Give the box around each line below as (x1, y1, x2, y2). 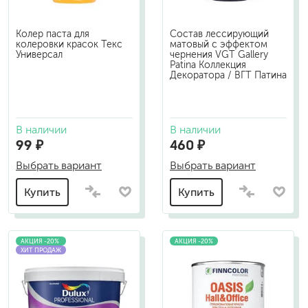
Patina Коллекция (170, 59, 246, 70)
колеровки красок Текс (16, 38, 122, 49)
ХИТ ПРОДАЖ (21, 246, 61, 254)
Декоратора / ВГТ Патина (170, 69, 287, 80)
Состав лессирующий (170, 28, 269, 39)
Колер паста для (16, 28, 89, 39)
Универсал (16, 49, 63, 60)
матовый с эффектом (170, 38, 267, 49)
